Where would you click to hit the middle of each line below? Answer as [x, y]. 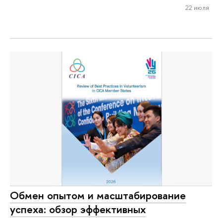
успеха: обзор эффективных [78, 209]
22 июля [197, 8]
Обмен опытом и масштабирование [98, 195]
